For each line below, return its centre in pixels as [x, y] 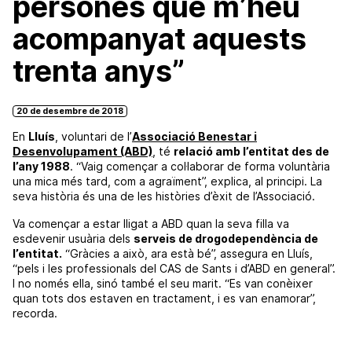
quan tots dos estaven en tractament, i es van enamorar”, [164, 298]
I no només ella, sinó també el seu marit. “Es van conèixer [163, 283]
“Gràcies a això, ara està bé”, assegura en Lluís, [187, 253]
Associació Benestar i [194, 136]
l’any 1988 [41, 166]
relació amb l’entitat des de [251, 151]
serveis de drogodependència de [226, 238]
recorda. [35, 313]
